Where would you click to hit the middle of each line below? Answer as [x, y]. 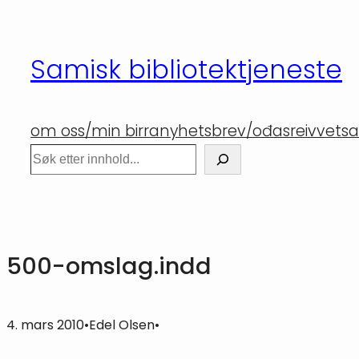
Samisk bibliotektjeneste [186, 70]
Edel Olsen [122, 325]
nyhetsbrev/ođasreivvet [250, 131]
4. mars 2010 [45, 325]
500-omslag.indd [109, 266]
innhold [28, 61]
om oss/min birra [95, 131]
